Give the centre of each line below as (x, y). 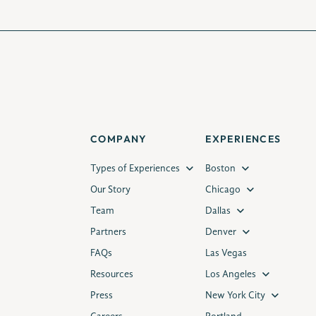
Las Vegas (226, 253)
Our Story (110, 190)
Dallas (218, 211)
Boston (221, 169)
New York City (236, 296)
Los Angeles (231, 274)
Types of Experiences (135, 169)
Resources (112, 274)
